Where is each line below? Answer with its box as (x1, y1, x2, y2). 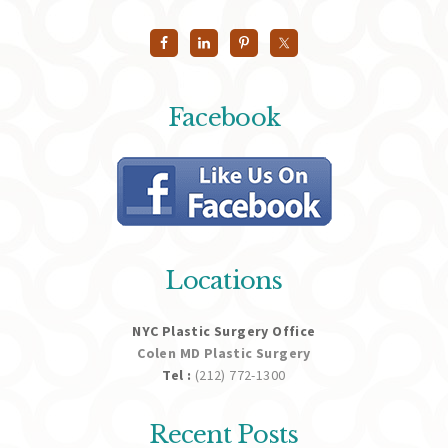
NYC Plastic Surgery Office (132, 321, 316, 340)
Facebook (167, 102, 281, 132)
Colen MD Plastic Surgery (137, 343, 311, 362)
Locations (165, 265, 283, 295)
